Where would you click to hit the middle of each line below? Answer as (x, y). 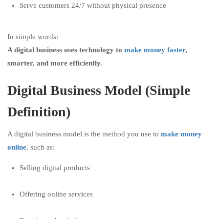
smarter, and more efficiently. (55, 63)
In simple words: (33, 37)
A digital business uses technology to (66, 50)
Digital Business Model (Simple (99, 90)
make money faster (155, 50)
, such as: (41, 147)
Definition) (39, 112)
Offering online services (56, 194)
